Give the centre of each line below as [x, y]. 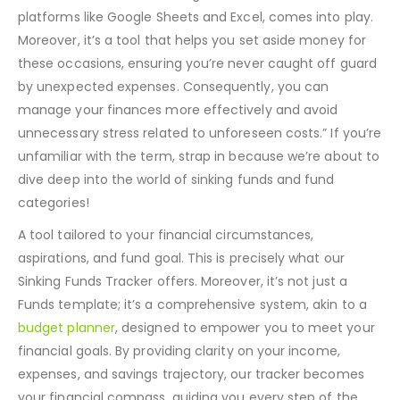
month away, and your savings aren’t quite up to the [184, 15]
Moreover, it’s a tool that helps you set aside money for [192, 84]
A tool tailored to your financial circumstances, [166, 279]
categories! [54, 247]
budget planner [67, 372]
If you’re [356, 177]
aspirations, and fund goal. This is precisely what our [181, 302]
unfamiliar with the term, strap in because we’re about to [199, 200]
